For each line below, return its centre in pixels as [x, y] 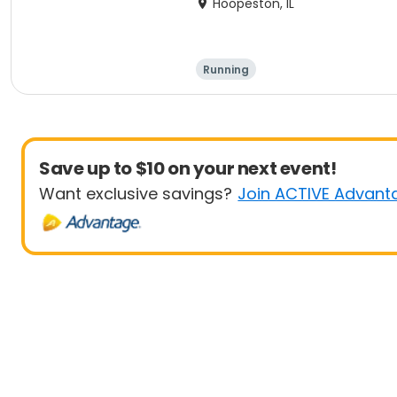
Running [226, 70]
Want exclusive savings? [136, 194]
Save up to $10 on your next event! [188, 168]
